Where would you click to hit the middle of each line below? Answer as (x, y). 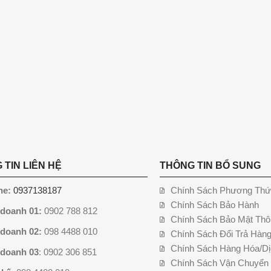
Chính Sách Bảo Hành (214, 205)
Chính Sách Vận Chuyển (219, 263)
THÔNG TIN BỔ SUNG (210, 166)
